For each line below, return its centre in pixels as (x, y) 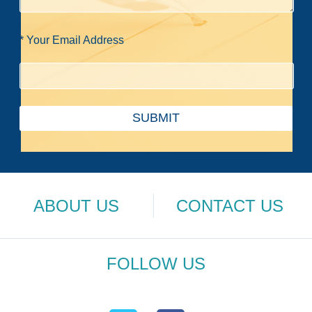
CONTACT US (230, 205)
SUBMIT (156, 118)
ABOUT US (77, 205)
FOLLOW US (156, 264)
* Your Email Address (72, 40)
